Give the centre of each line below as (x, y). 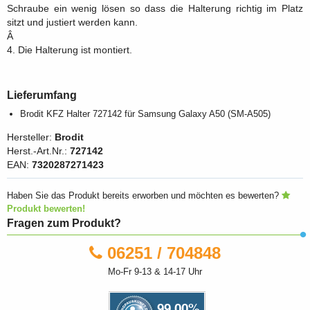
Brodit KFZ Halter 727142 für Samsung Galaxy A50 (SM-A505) (145, 114)
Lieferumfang (42, 94)
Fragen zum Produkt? (64, 223)
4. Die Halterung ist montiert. (70, 50)
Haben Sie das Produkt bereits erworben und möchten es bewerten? (144, 196)
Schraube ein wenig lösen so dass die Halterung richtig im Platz (155, 8)
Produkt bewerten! (46, 209)
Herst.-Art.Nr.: (38, 152)
